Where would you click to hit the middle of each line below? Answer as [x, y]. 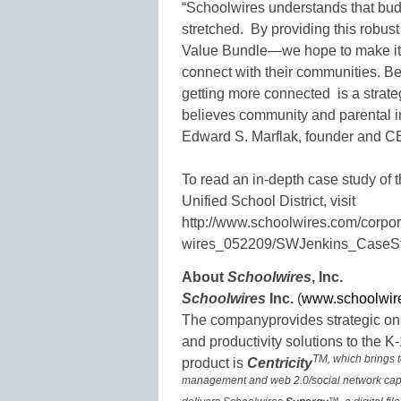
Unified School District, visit [269, 200]
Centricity [280, 363]
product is [214, 363]
